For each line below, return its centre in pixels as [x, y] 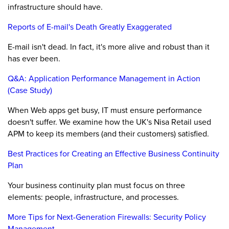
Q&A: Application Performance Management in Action [104, 78]
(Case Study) [30, 90]
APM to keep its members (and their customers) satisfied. [108, 134]
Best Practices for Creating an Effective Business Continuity [113, 154]
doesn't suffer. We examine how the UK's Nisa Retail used [109, 122]
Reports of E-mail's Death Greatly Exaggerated [90, 27]
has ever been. [34, 59]
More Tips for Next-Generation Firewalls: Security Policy [107, 217]
